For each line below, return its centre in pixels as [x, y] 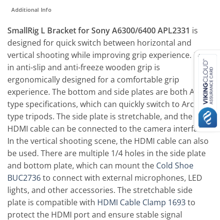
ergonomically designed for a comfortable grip [93, 79]
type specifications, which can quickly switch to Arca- [104, 104]
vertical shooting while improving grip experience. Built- [110, 55]
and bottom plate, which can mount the [82, 165]
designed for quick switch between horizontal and [99, 42]
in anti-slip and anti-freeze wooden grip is [84, 67]
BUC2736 [24, 178]
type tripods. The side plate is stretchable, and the [100, 116]
